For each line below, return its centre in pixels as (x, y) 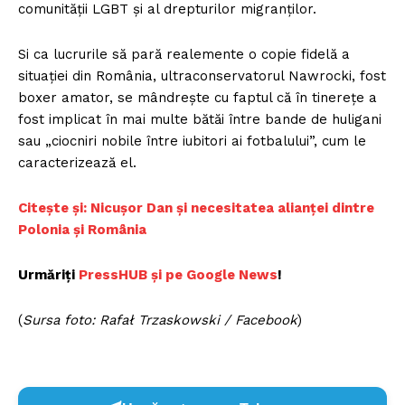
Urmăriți (48, 275)
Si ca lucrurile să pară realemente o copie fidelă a (184, 55)
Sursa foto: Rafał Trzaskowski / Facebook (160, 320)
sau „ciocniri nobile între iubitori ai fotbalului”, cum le (192, 141)
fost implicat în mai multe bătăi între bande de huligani (200, 120)
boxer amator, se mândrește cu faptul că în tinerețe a (198, 98)
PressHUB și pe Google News (178, 275)
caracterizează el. (82, 163)
